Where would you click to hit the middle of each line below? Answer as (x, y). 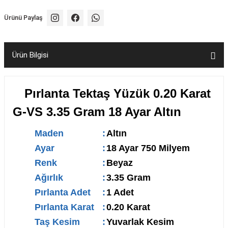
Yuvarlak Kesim (140, 222)
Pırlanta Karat (64, 207)
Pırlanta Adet (63, 192)
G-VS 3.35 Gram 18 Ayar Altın (97, 112)
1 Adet (120, 192)
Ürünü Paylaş (23, 18)
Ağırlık (60, 178)
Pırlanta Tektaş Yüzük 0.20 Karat (118, 93)
